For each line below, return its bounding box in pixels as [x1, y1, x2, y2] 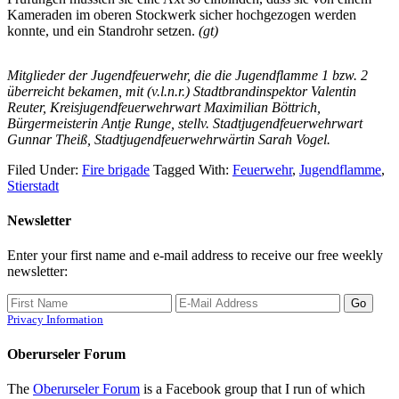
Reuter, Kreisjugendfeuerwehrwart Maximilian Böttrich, [7, 99, 321, 115]
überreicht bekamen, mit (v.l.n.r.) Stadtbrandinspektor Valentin [7, 83, 356, 99]
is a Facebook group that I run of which [140, 380, 365, 396]
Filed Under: [7, 161, 82, 177]
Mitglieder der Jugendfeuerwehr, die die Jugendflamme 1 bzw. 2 [7, 67, 368, 83]
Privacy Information [7, 313, 103, 327]
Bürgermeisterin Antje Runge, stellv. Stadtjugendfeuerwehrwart [7, 115, 362, 131]
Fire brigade [82, 161, 150, 177]
